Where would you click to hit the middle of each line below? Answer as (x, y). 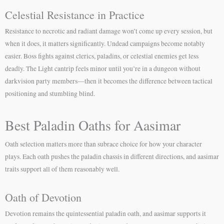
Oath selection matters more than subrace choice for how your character (103, 144)
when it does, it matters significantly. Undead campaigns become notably (105, 43)
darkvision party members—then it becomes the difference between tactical (109, 81)
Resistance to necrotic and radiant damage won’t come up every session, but (109, 31)
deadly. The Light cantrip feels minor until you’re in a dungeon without (103, 68)
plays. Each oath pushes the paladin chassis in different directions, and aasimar (112, 156)
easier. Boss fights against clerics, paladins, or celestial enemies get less (102, 56)
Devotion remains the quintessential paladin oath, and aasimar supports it (105, 213)
